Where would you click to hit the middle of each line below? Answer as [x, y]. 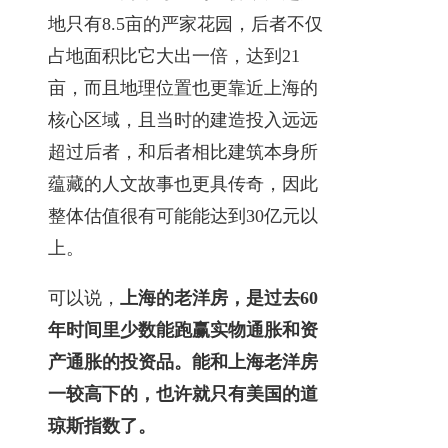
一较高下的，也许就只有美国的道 [183, 393]
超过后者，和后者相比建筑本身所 [183, 151]
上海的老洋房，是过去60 [219, 297]
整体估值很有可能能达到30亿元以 [183, 215]
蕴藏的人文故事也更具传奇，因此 [183, 183]
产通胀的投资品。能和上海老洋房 [183, 361]
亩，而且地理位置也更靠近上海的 [183, 87]
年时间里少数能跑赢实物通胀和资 [183, 329]
